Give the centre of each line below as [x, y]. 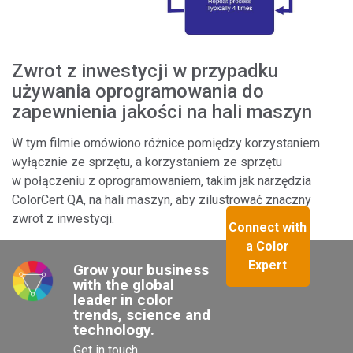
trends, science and [142, 314]
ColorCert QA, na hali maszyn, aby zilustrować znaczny [162, 200]
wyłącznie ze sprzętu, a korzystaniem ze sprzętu [147, 162]
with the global [124, 284]
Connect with [268, 227]
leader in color [123, 299]
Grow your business [141, 269]
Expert [268, 265]
